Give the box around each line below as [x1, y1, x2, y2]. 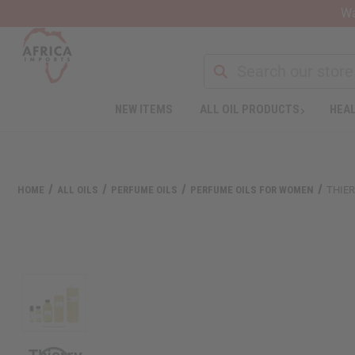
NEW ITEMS [114, 101, 173, 116]
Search [203, 55, 248, 72]
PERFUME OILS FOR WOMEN [190, 183, 315, 196]
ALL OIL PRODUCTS [199, 101, 300, 116]
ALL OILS [57, 183, 99, 196]
